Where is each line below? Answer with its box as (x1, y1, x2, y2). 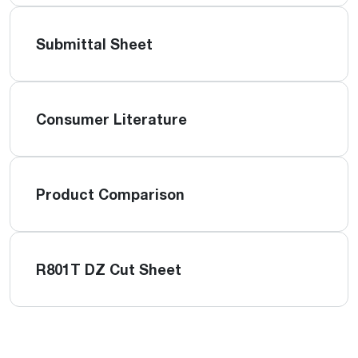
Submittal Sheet (36, 35, 153, 53)
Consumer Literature (36, 110, 187, 128)
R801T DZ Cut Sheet (36, 261, 181, 278)
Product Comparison (36, 185, 185, 203)
